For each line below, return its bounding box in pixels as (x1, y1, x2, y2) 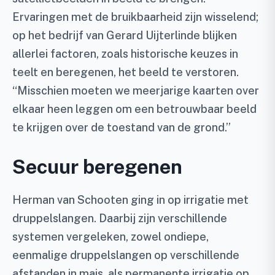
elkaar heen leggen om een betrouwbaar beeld (12, 103, 257, 116)
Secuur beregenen (12, 155, 182, 179)
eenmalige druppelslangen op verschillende (12, 249, 239, 262)
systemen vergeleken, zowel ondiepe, (12, 230, 209, 244)
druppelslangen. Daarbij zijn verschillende (12, 212, 227, 225)
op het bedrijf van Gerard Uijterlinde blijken (12, 29, 237, 42)
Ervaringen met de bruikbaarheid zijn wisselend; (12, 10, 258, 24)
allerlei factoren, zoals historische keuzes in (12, 47, 238, 61)
